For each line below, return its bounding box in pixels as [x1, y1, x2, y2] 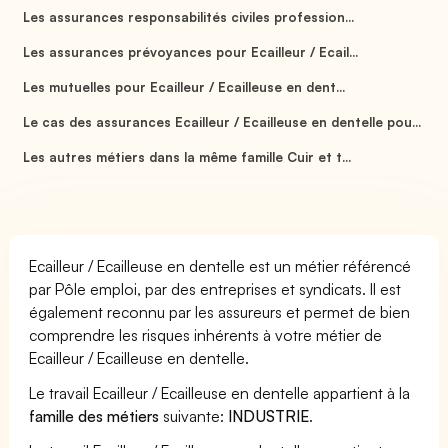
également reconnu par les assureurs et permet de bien [29, 301, 411, 322]
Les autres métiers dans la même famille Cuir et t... [22, 148, 352, 165]
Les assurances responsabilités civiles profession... [22, 8, 354, 25]
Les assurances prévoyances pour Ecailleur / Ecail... [22, 43, 359, 60]
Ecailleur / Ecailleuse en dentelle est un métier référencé [29, 255, 412, 276]
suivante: [159, 405, 229, 426]
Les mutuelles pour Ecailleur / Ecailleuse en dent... [22, 78, 346, 95]
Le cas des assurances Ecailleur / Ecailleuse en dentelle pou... [22, 113, 422, 130]
